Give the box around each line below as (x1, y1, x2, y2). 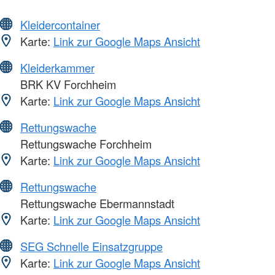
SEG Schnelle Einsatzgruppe (20, 238, 163, 255)
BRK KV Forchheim (17, 76, 116, 93)
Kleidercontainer (20, 17, 100, 33)
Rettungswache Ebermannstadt (17, 195, 174, 212)
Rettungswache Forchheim (17, 136, 152, 152)
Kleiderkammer (20, 60, 95, 76)
